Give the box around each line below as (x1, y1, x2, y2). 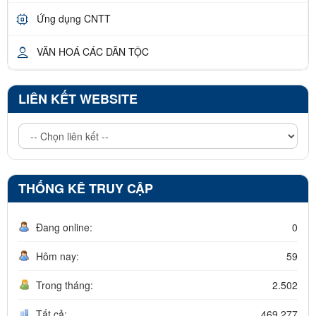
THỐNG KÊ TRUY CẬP (18, 178, 153, 197)
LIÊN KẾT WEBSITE (18, 89, 138, 108)
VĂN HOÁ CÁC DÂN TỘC (37, 44, 149, 59)
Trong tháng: (36, 277, 93, 292)
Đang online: (36, 219, 92, 234)
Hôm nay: (36, 248, 79, 263)
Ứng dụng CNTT (37, 11, 111, 26)
